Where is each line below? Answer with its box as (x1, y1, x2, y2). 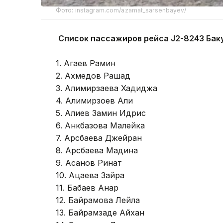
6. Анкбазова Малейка (56, 120, 145, 130)
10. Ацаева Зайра (56, 170, 124, 180)
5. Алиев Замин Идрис (56, 108, 146, 118)
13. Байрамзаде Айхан (56, 207, 144, 218)
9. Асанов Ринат (56, 157, 122, 168)
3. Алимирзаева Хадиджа (56, 83, 157, 93)
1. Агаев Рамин (56, 58, 115, 68)
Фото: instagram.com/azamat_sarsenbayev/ (56, 6, 186, 14)
